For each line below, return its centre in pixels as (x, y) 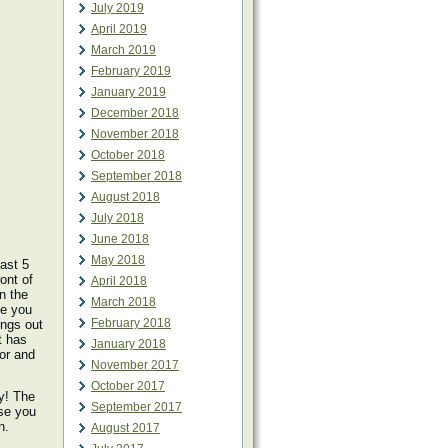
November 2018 (135, 134)
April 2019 (119, 29)
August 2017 (125, 428)
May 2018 (118, 260)
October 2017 (128, 386)
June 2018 (120, 239)
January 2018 (128, 344)
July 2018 (117, 218)
